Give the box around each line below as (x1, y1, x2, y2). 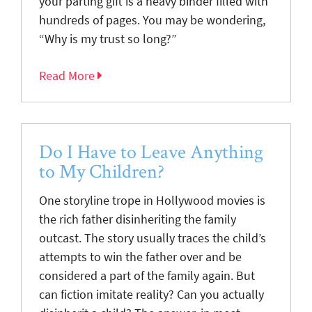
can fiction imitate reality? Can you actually (39, 286, 264, 302)
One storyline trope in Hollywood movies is (39, 192, 265, 208)
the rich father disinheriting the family (39, 211, 236, 227)
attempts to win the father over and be (39, 249, 242, 265)
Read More (39, 68, 97, 84)
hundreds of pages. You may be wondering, (39, 12, 265, 28)
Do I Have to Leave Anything (39, 139, 263, 164)
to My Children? (39, 158, 164, 183)
